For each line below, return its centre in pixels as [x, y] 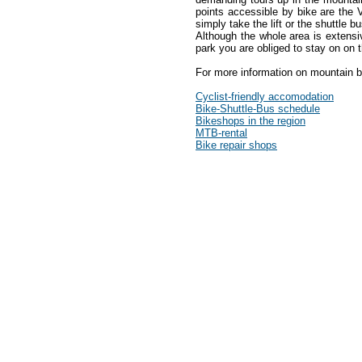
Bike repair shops [236, 145]
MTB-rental [221, 133]
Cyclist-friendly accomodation [265, 97]
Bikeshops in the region [250, 121]
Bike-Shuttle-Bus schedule [258, 109]
